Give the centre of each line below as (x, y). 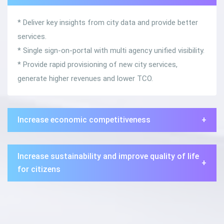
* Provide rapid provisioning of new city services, (97, 64)
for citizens (39, 169)
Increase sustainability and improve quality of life (108, 156)
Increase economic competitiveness (84, 120)
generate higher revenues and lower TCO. (85, 78)
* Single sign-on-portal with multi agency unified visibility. (111, 50)
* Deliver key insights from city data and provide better (108, 22)
